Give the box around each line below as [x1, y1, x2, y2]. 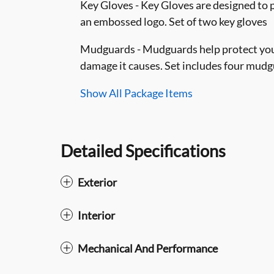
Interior [78, 209, 115, 222]
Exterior [78, 176, 117, 189]
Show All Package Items [80, 86, 193, 100]
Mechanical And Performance [78, 242, 218, 255]
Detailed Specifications [61, 141, 226, 161]
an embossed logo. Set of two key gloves [80, 15, 267, 28]
